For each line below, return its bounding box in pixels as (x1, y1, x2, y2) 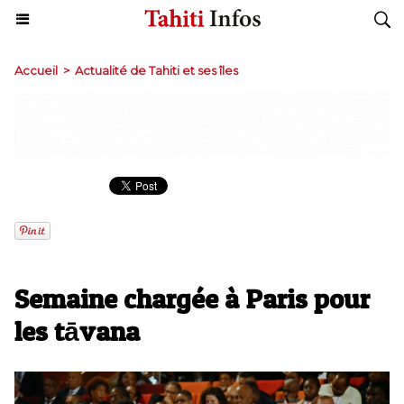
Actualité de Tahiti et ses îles (75, 63, 238, 78)
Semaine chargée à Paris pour (14, 282, 370, 316)
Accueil (14, 63, 58, 78)
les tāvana (14, 315, 140, 348)
